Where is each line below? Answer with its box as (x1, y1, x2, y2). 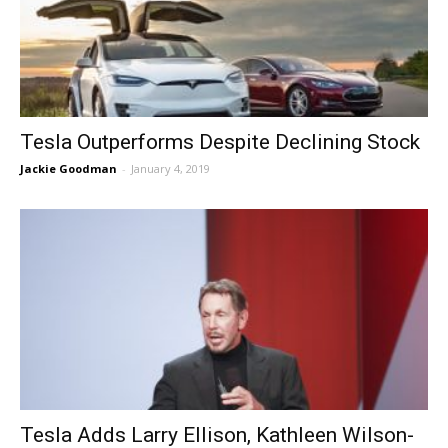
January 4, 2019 (131, 160, 210, 176)
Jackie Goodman (20, 160, 117, 176)
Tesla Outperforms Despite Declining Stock (20, 129, 420, 154)
